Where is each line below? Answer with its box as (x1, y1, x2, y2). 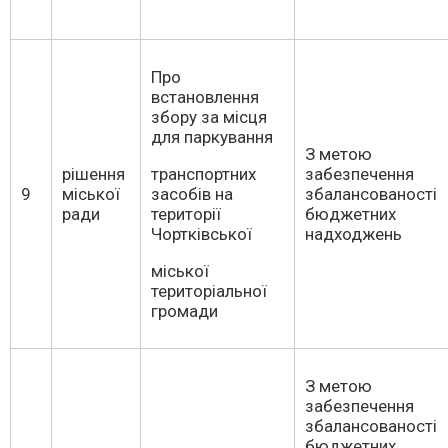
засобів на (151, 184, 233, 204)
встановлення (151, 87, 259, 107)
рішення (62, 164, 125, 184)
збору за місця (151, 107, 267, 127)
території (151, 204, 221, 224)
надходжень (305, 224, 402, 244)
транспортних (151, 164, 256, 184)
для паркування (151, 127, 273, 147)
